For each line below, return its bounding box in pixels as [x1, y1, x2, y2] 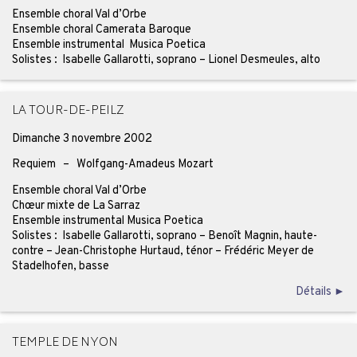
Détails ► [296, 284, 346, 300]
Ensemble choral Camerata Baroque [11, 22, 191, 37]
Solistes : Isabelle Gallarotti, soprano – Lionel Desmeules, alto [11, 53, 320, 68]
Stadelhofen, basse [11, 258, 109, 273]
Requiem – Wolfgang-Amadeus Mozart [11, 157, 214, 172]
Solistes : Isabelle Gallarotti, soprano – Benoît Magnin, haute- [11, 228, 317, 243]
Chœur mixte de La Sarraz [11, 198, 140, 213]
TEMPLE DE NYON [11, 333, 118, 355]
